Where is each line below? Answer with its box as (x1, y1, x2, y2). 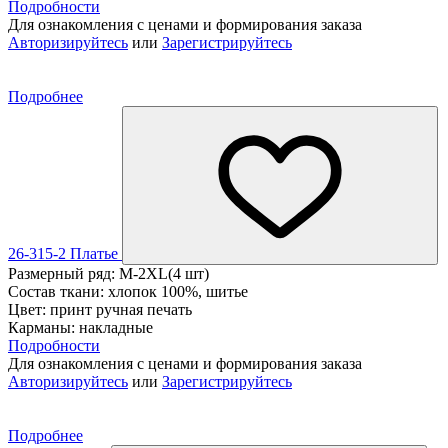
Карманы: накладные (8, 318, 153, 336)
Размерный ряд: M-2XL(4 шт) (8, 264, 209, 282)
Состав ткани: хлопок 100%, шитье (8, 282, 248, 300)
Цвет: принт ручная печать (8, 300, 192, 318)
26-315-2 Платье (8, 244, 122, 262)
